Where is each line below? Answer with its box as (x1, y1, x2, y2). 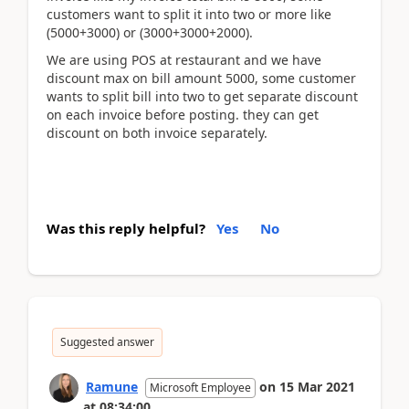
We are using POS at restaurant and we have (47, 51, 321, 68)
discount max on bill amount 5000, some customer (47, 69, 356, 87)
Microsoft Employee (150, 379, 251, 395)
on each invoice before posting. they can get (47, 106, 319, 123)
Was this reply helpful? (47, 218, 205, 237)
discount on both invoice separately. (47, 124, 267, 142)
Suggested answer (60, 333, 154, 350)
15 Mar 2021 (279, 377, 355, 395)
